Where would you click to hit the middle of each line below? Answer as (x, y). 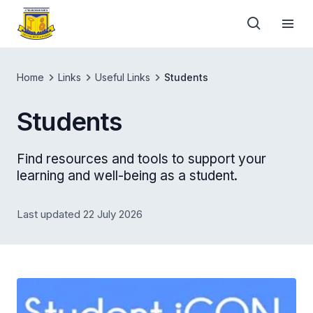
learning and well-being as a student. (127, 176)
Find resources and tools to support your (141, 159)
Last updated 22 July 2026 (80, 214)
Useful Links (123, 77)
